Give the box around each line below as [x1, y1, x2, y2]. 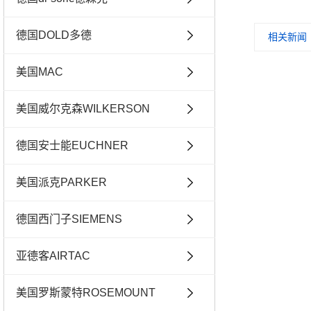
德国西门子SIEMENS [16, 212, 122, 225]
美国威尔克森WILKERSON [16, 102, 150, 115]
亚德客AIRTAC [16, 249, 90, 262]
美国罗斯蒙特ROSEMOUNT [16, 286, 155, 299]
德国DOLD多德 [16, 28, 92, 41]
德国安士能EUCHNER [16, 139, 128, 151]
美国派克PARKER [16, 176, 107, 188]
